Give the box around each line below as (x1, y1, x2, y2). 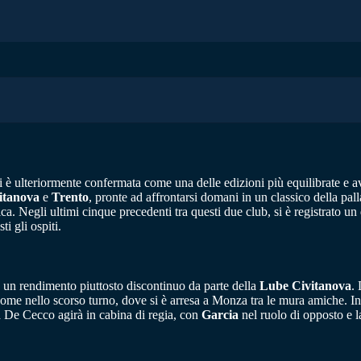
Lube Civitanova (259, 279, 351, 293)
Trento (52, 189, 89, 204)
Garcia (201, 308, 239, 322)
